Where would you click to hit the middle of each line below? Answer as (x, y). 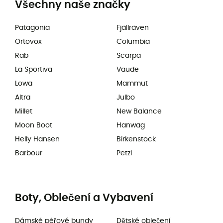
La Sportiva (34, 70)
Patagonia (32, 28)
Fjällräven (133, 28)
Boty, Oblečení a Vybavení (84, 198)
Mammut (132, 84)
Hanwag (131, 125)
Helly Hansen (37, 139)
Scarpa (129, 56)
